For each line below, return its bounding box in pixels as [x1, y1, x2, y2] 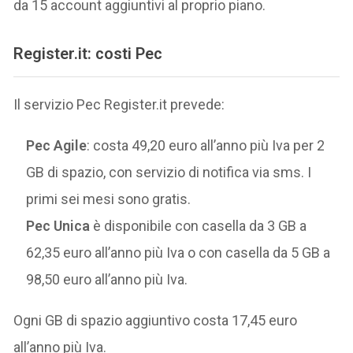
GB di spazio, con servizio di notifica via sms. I [26, 164, 312, 181]
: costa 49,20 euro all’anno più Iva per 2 [87, 137, 325, 154]
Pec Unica [26, 217, 94, 235]
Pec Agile [26, 137, 87, 154]
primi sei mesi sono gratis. [26, 191, 191, 208]
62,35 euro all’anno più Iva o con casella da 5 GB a [26, 244, 331, 262]
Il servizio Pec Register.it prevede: [13, 96, 225, 113]
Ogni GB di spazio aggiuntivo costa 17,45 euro [13, 312, 298, 329]
